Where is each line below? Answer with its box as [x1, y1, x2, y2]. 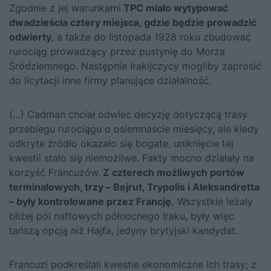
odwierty [9, 30, 51, 43]
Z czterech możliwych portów [100, 166, 244, 178]
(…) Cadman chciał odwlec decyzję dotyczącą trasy [9, 108, 247, 120]
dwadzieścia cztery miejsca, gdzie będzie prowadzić [9, 16, 256, 28]
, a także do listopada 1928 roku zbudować [51, 30, 251, 43]
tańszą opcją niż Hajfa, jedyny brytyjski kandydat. [9, 224, 238, 237]
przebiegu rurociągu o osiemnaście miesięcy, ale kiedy [9, 122, 259, 135]
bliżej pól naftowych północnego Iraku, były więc [9, 209, 234, 222]
